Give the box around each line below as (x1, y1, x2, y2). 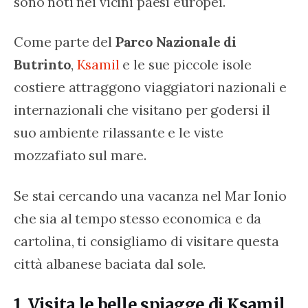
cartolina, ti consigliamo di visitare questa (14, 232, 283, 250)
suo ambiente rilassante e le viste (14, 124, 227, 142)
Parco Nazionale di (115, 33, 240, 51)
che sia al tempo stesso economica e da (14, 209, 265, 227)
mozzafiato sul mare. (14, 146, 147, 164)
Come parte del (14, 33, 115, 51)
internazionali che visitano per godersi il (14, 101, 274, 119)
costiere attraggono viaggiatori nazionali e (14, 78, 290, 96)
